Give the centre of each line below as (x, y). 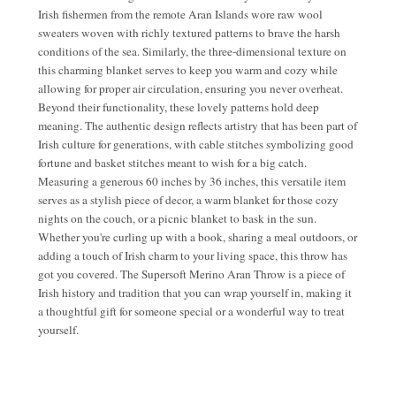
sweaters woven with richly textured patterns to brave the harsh (189, 32)
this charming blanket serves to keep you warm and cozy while (188, 69)
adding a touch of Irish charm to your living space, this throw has (193, 255)
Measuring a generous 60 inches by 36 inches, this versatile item (192, 181)
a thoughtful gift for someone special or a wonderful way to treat (191, 311)
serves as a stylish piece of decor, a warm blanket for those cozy (188, 199)
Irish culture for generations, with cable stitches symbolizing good (196, 144)
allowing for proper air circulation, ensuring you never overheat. (190, 88)
